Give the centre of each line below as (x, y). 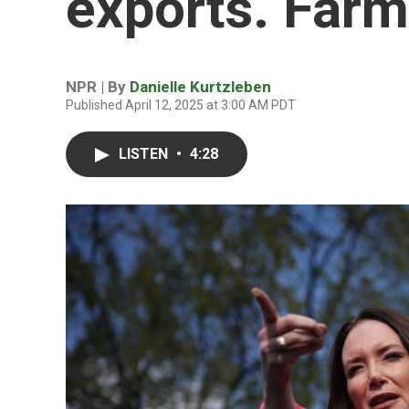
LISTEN (145, 154)
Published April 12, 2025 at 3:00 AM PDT (181, 105)
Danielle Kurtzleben (200, 87)
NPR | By (98, 87)
